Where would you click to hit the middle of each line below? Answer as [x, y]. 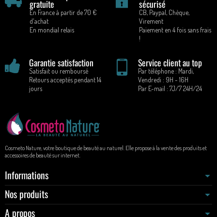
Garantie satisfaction [62, 62]
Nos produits [26, 194]
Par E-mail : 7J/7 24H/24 [170, 88]
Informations [27, 175]
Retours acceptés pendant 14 [65, 79]
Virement [151, 21]
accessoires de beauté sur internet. [43, 155]
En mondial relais [52, 30]
